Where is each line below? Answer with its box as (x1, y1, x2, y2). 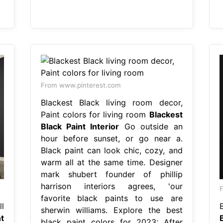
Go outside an (119, 121, 183, 131)
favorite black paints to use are (40, 193, 183, 203)
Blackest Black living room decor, (40, 97, 183, 108)
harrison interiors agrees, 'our (40, 181, 183, 191)
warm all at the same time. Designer (40, 157, 183, 167)
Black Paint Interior (40, 121, 119, 131)
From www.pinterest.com (40, 81, 121, 89)
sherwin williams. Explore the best (40, 205, 183, 215)
